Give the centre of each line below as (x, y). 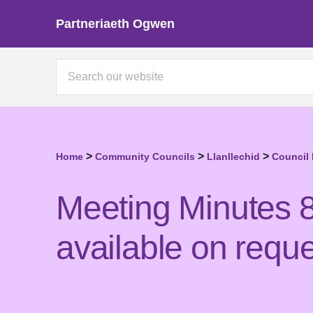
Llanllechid (233, 156)
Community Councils (145, 156)
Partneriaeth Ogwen (115, 23)
